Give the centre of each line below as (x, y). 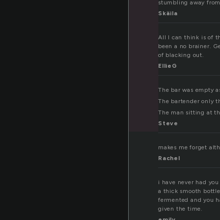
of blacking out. (181, 55)
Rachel (169, 158)
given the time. (181, 209)
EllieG (168, 66)
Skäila (168, 14)
